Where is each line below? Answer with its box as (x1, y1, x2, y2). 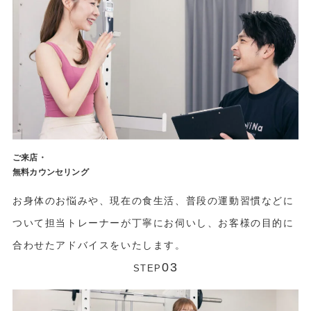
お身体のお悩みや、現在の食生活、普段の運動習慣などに (12, 194, 294, 206)
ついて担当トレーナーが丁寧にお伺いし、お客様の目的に (12, 217, 294, 228)
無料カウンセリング (12, 168, 89, 177)
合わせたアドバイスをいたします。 (12, 239, 186, 251)
